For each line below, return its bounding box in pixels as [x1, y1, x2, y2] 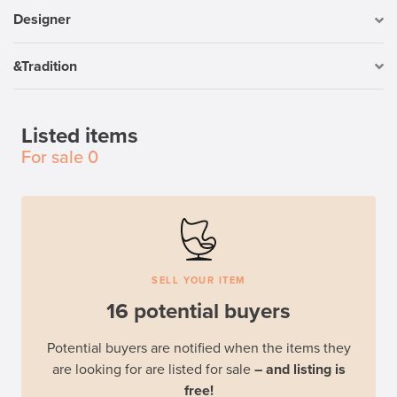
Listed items [21, 123, 138, 150]
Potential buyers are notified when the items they [46, 339, 351, 358]
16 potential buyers [106, 299, 291, 325]
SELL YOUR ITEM [152, 275, 245, 287]
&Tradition [13, 57, 77, 75]
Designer [13, 11, 71, 29]
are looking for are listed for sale [51, 361, 254, 379]
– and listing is [253, 361, 346, 379]
